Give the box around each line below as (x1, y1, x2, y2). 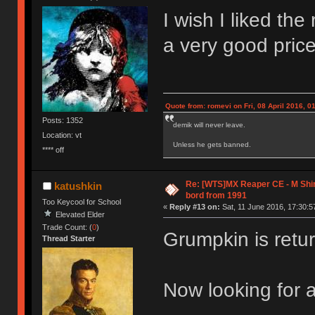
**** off (42, 146, 65, 155)
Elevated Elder (56, 210, 105, 219)
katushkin (53, 179, 102, 192)
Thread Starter (42, 233, 96, 243)
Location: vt (42, 130, 82, 139)
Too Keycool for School (42, 197, 122, 206)
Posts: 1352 (42, 115, 84, 124)
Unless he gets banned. (172, 140, 251, 148)
